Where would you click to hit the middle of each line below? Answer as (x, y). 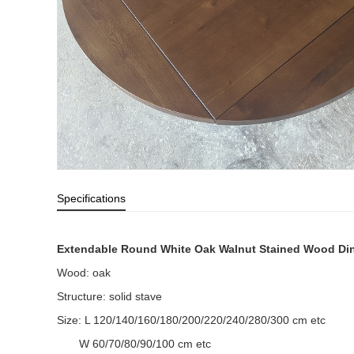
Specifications (91, 198)
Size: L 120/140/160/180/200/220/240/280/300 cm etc (191, 320)
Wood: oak (84, 272)
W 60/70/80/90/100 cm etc (134, 343)
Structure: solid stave (109, 296)
